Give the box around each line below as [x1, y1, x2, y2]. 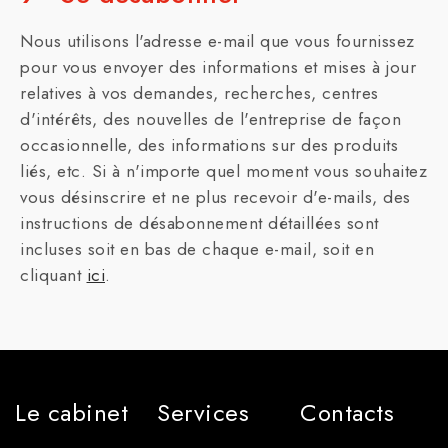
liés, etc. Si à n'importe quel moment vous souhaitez [20, 159, 427, 183]
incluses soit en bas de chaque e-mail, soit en [20, 237, 374, 261]
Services [157, 395, 249, 430]
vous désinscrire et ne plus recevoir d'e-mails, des [20, 185, 411, 209]
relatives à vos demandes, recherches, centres [20, 81, 379, 105]
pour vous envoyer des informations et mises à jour [20, 55, 416, 79]
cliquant [20, 263, 87, 287]
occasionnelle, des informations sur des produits [20, 133, 398, 157]
